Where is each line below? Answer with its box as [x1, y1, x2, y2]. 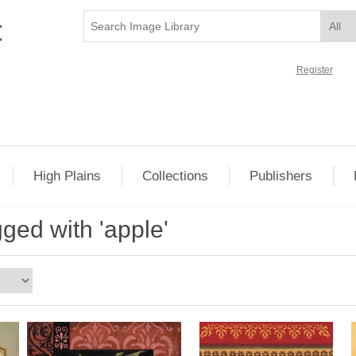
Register [296, 64, 333, 75]
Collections [142, 168, 209, 184]
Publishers [250, 168, 313, 184]
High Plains [33, 168, 102, 184]
